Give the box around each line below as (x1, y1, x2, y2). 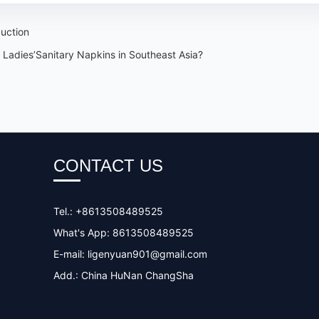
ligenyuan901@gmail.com (87, 248, 207, 260)
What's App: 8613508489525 (53, 226, 194, 239)
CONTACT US (53, 156, 163, 175)
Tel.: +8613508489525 (53, 205, 163, 217)
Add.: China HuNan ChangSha (53, 269, 194, 281)
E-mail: (53, 248, 88, 260)
